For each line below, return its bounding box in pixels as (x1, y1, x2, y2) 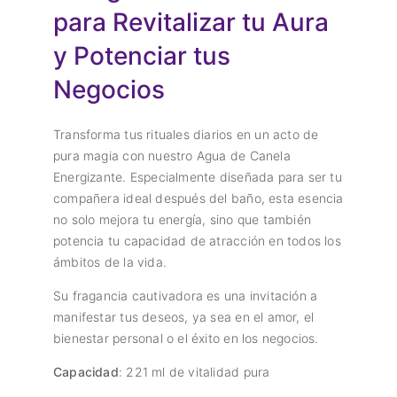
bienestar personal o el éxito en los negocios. (53, 331, 319, 346)
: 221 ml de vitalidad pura (118, 364, 270, 380)
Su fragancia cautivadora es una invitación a (53, 288, 318, 304)
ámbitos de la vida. (53, 254, 167, 270)
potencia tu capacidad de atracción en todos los (53, 233, 341, 249)
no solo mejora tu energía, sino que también (53, 212, 312, 228)
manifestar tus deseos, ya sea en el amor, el (53, 309, 315, 325)
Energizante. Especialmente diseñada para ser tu (53, 169, 342, 185)
